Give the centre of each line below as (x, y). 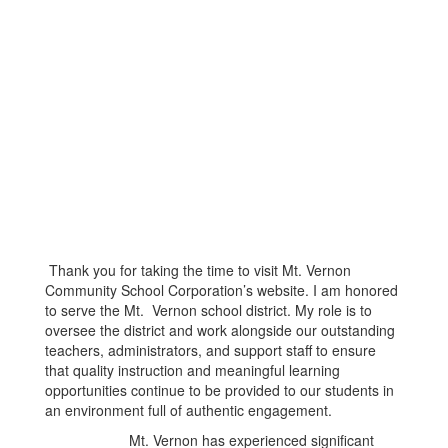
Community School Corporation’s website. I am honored (221, 290)
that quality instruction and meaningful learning (192, 370)
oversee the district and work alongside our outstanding (220, 330)
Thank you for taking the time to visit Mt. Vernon (198, 270)
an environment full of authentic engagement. (188, 410)
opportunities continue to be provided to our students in (219, 390)
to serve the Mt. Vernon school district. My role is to (208, 310)
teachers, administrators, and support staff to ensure (210, 350)
